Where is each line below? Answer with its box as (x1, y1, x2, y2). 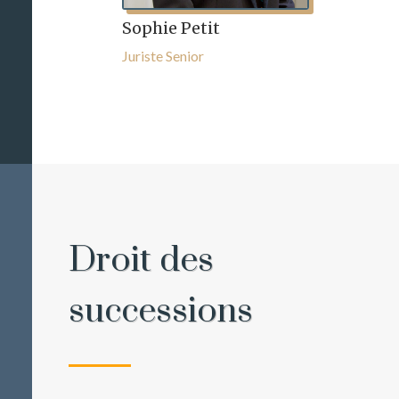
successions (69, 289, 254, 333)
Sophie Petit (122, 17, 221, 38)
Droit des (69, 238, 215, 282)
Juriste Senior (122, 46, 205, 64)
